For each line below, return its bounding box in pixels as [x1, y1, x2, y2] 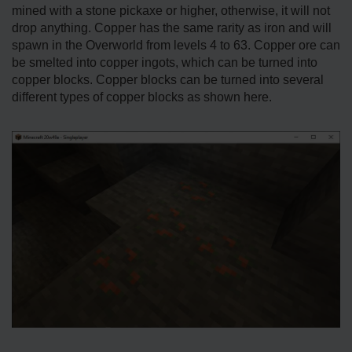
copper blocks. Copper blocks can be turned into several [12, 73, 324, 87]
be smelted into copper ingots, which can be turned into [12, 56, 317, 70]
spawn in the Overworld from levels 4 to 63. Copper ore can [12, 38, 340, 53]
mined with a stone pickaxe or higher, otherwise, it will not [12, 4, 330, 18]
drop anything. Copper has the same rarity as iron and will [12, 21, 332, 35]
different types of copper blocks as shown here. [12, 90, 272, 104]
